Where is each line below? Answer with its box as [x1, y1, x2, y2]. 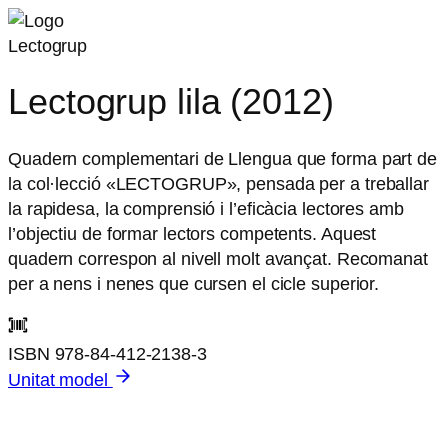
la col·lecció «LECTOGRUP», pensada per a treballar [8, 173, 429, 195]
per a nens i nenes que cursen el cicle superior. [8, 273, 380, 295]
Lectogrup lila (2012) [8, 81, 334, 123]
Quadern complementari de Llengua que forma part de [8, 148, 437, 170]
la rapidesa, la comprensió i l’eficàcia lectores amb [8, 198, 404, 220]
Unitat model [8, 368, 113, 390]
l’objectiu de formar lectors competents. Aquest [8, 223, 377, 245]
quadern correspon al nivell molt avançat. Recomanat [8, 248, 428, 270]
